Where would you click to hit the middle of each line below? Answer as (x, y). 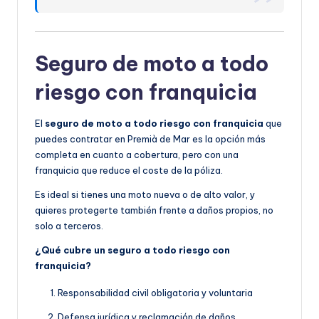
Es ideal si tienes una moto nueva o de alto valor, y (145, 195)
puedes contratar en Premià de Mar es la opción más (150, 139)
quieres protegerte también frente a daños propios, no (154, 210)
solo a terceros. (69, 226)
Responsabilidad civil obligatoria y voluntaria (155, 293)
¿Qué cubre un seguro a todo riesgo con (132, 250)
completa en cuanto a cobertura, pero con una (137, 155)
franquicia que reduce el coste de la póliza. (129, 171)
